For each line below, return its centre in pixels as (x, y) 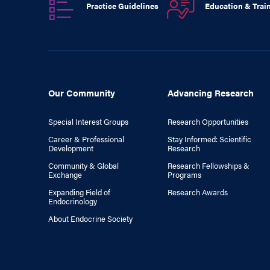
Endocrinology (73, 201)
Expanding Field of (79, 192)
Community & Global (83, 165)
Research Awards (198, 192)
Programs (185, 174)
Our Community (82, 93)
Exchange (65, 174)
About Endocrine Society (90, 218)
